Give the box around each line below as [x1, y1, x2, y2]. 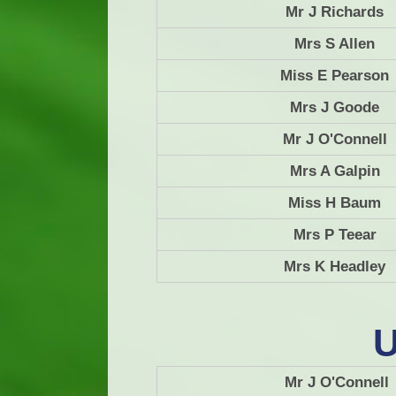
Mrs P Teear [293, 226, 377, 244]
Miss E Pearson [280, 67, 389, 85]
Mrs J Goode [290, 99, 379, 117]
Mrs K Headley [284, 258, 385, 276]
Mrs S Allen [294, 35, 375, 53]
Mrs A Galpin [289, 163, 380, 180]
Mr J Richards [286, 4, 384, 21]
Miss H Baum [288, 194, 381, 212]
